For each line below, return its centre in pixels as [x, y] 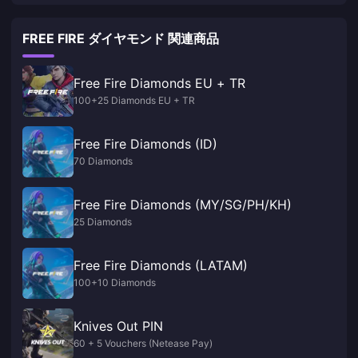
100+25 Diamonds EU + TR [134, 101]
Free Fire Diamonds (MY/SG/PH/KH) [243, 205]
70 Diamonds [103, 161]
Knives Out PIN [118, 326]
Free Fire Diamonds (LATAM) [161, 266]
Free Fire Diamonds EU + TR [159, 84]
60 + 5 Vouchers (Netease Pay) [143, 344]
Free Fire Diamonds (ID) [145, 144]
